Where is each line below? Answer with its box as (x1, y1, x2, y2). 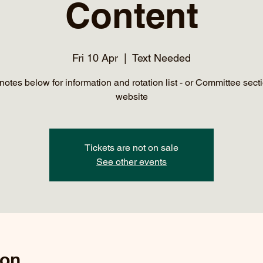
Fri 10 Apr (72, 52, 118, 64)
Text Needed (132, 52, 191, 64)
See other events (96, 156, 167, 167)
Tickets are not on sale (85, 142, 178, 153)
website (115, 91, 148, 102)
